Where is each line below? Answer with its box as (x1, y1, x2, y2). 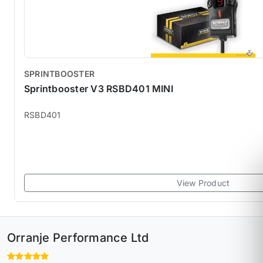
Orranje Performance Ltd (7, 231, 149, 245)
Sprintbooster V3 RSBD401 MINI (24, 83, 173, 95)
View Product (176, 177, 230, 188)
